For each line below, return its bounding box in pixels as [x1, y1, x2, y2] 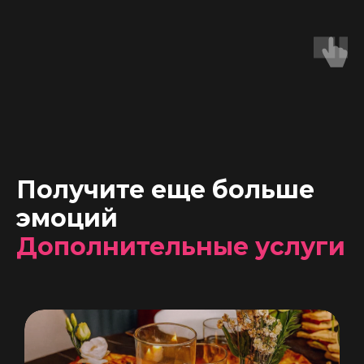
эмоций [16, 203, 118, 234]
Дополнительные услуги [16, 232, 345, 262]
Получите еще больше [16, 175, 314, 206]
